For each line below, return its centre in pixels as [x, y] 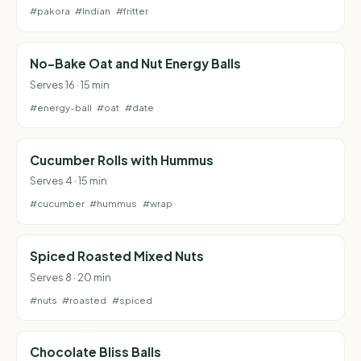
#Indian [93, 11]
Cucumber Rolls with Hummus [122, 160]
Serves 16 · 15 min [70, 85]
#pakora [50, 11]
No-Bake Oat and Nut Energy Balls [135, 64]
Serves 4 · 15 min [68, 181]
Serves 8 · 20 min [71, 277]
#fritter [132, 11]
